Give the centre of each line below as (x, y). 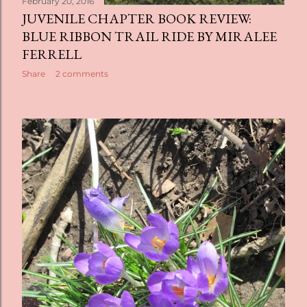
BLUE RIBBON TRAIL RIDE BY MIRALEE (149, 37)
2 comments (82, 74)
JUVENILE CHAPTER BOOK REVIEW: (137, 19)
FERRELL (52, 54)
